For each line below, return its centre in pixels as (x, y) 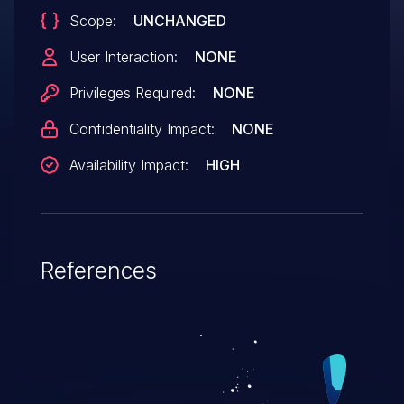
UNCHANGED (179, 20)
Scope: (92, 20)
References (98, 270)
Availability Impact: (129, 165)
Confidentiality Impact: (142, 129)
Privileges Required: (132, 92)
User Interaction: (123, 56)
